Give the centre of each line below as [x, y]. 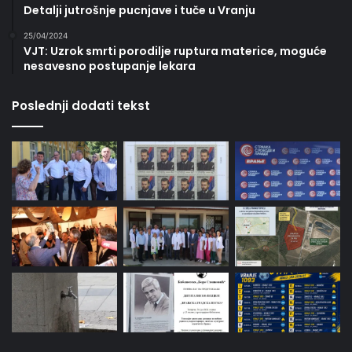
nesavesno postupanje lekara [110, 66]
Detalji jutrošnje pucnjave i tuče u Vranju [139, 10]
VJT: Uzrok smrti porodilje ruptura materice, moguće [175, 51]
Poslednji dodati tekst [81, 105]
